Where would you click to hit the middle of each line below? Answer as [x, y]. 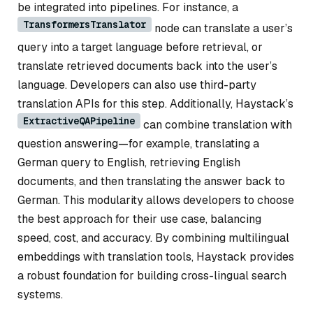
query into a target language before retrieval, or [140, 47]
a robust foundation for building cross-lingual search [152, 275]
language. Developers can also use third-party [137, 85]
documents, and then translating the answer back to [151, 181]
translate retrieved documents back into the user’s [147, 66]
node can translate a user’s [222, 28]
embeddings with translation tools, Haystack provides [156, 256]
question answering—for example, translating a [138, 143]
